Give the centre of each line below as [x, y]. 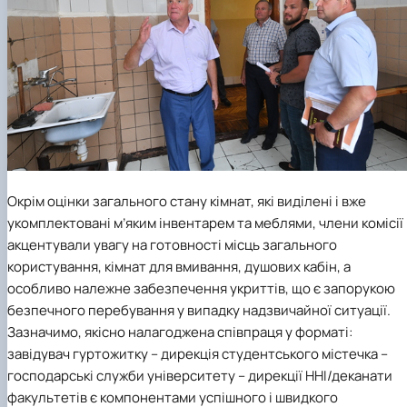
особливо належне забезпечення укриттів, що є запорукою [201, 289]
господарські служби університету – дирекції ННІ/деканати [200, 376]
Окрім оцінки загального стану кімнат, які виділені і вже [187, 202]
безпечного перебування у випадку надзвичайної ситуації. [199, 311]
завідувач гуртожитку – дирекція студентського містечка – [198, 354]
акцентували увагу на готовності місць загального [172, 245]
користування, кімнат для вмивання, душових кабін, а [179, 267]
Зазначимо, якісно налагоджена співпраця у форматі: [180, 333]
